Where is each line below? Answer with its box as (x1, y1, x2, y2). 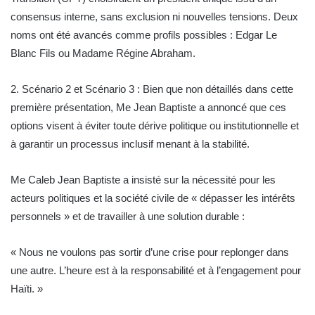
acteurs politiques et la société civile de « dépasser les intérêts (11, 192, 295, 205)
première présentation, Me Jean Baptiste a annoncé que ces (11, 101, 286, 114)
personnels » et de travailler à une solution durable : (11, 210, 245, 223)
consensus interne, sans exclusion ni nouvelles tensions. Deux (11, 11, 298, 23)
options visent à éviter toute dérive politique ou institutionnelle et (11, 120, 299, 132)
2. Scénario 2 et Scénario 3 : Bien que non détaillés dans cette (11, 83, 293, 96)
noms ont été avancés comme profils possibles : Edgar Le (11, 29, 277, 41)
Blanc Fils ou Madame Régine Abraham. (11, 47, 195, 60)
